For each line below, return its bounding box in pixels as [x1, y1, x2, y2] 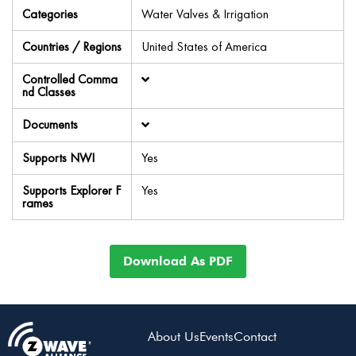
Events [199, 327, 234, 344]
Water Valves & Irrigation [141, 6, 269, 22]
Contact [233, 327, 277, 344]
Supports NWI [22, 149, 95, 166]
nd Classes [22, 83, 75, 100]
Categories [22, 6, 78, 22]
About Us [147, 327, 199, 344]
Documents [22, 116, 78, 133]
